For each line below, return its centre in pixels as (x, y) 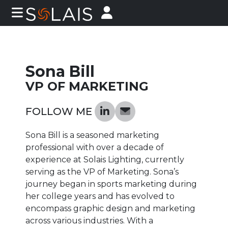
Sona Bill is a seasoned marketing (92, 135)
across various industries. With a (89, 220)
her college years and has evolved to (100, 196)
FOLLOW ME (59, 111)
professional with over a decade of (95, 147)
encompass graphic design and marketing (110, 208)
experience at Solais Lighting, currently (105, 159)
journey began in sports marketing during (111, 184)
